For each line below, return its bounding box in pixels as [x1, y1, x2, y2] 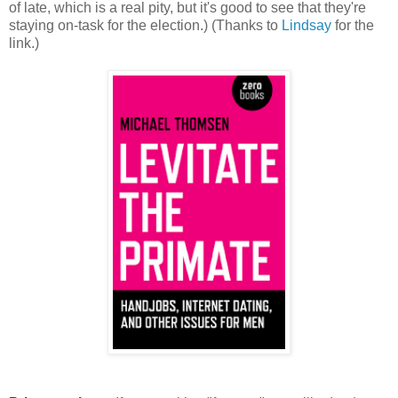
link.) [9, 35, 39, 51]
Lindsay [282, 17, 331, 33]
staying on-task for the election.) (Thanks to [9, 17, 282, 33]
